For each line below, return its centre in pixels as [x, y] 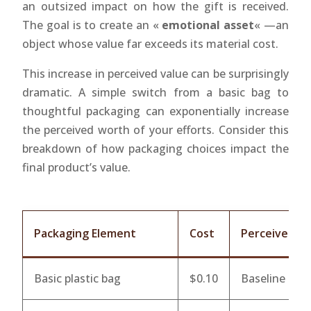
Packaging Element [85, 233]
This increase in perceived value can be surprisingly [155, 73]
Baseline [263, 278]
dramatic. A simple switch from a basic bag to [155, 92]
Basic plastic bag [77, 278]
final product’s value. [76, 167]
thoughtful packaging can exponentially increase [155, 111]
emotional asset [208, 25]
